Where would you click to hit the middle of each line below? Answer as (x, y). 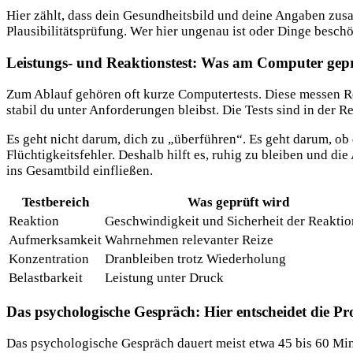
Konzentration (49, 259)
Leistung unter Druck (164, 278)
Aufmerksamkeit (55, 240)
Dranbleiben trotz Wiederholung (195, 259)
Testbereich (55, 203)
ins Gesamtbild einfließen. (80, 171)
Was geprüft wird (238, 203)
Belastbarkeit (46, 278)
